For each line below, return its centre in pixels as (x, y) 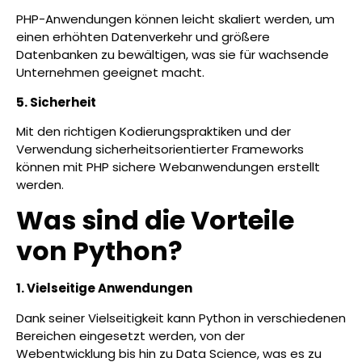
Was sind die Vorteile (155, 221)
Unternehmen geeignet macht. (110, 73)
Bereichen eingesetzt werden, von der (130, 335)
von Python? (99, 251)
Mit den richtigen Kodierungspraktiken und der (154, 131)
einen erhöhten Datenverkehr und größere (143, 37)
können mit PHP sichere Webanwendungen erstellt (168, 166)
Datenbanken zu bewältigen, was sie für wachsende (173, 55)
